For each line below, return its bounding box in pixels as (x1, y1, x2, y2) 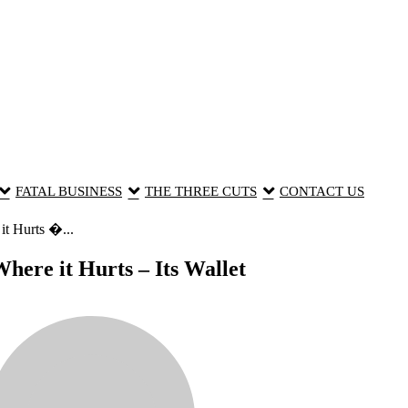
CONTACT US (280, 183, 364, 199)
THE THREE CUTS (145, 183, 258, 199)
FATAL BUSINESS (15, 183, 123, 199)
